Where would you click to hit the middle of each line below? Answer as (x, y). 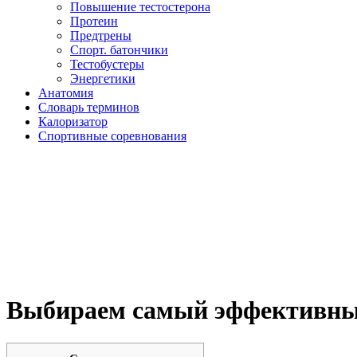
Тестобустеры (107, 64)
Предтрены (101, 35)
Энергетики (103, 78)
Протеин (94, 21)
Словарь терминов (89, 107)
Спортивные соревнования (112, 136)
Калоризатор (73, 122)
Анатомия (66, 93)
